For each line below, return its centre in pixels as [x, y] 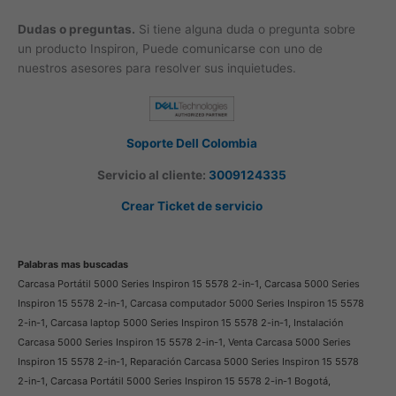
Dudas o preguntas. [76, 29]
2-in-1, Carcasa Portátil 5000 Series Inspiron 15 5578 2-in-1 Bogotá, [174, 381]
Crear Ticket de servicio [191, 206]
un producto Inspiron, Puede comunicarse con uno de [170, 48]
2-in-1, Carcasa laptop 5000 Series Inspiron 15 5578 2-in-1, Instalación [180, 323]
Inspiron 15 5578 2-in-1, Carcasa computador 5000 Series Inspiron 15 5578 [191, 304]
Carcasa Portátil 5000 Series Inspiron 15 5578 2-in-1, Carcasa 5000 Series [189, 284]
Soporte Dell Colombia [191, 143]
